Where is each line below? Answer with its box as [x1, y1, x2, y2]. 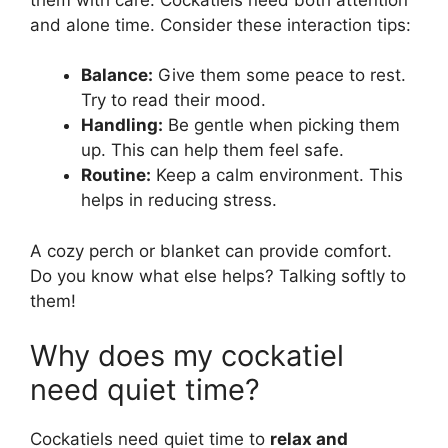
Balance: [81, 65, 153, 86]
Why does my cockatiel [30, 338, 344, 374]
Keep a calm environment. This [151, 165, 403, 186]
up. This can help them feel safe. [81, 140, 344, 161]
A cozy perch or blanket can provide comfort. [30, 240, 392, 261]
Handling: [81, 115, 163, 136]
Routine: [81, 165, 151, 186]
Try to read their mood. [81, 90, 266, 111]
